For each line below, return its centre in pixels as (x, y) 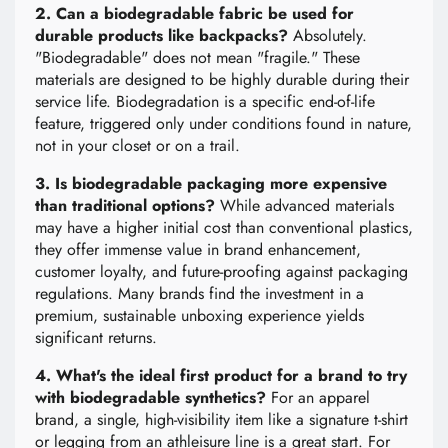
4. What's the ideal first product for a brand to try (221, 376)
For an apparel (318, 398)
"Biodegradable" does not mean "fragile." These (197, 58)
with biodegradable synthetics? (150, 398)
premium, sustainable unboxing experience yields (199, 316)
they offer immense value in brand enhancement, (198, 250)
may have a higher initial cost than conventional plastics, (224, 228)
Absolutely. (327, 36)
